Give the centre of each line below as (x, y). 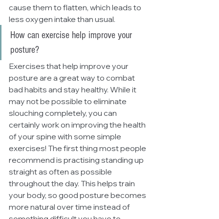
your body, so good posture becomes (78, 195)
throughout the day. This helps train (73, 183)
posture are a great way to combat (73, 78)
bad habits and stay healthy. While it (73, 89)
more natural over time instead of (70, 207)
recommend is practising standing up (77, 160)
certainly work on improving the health (78, 125)
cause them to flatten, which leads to (76, 7)
